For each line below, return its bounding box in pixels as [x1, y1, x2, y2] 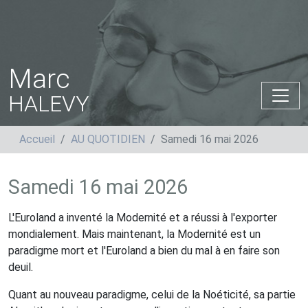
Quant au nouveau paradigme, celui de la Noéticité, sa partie [8, 288, 296, 301]
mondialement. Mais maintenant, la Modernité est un [8, 228, 261, 241]
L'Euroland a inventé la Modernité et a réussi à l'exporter [8, 211, 277, 224]
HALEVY [8, 91, 89, 117]
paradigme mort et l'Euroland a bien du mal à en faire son [8, 244, 280, 257]
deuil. [8, 261, 33, 274]
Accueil [19, 133, 55, 146]
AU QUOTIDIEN [71, 133, 145, 146]
